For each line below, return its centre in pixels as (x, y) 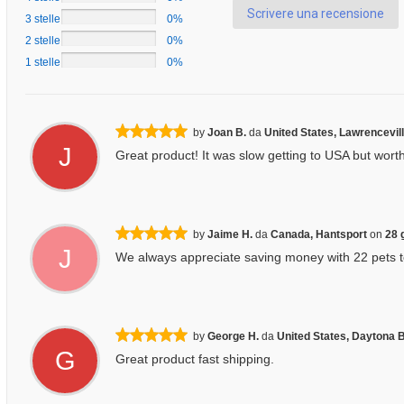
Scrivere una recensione (316, 14)
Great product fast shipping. (195, 359)
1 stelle (43, 62)
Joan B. (227, 133)
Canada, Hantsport (319, 234)
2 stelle (43, 41)
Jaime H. (230, 234)
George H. (233, 336)
